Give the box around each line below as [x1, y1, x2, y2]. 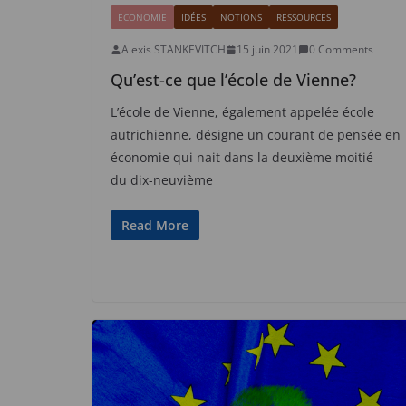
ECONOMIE [118, 11, 167, 24]
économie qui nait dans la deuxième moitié [111, 149, 373, 167]
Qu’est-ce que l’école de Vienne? [111, 69, 356, 92]
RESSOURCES [276, 11, 331, 24]
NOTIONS [220, 11, 262, 24]
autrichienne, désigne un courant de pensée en [111, 126, 401, 144]
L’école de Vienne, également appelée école [111, 103, 374, 121]
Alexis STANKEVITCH [121, 42, 226, 58]
